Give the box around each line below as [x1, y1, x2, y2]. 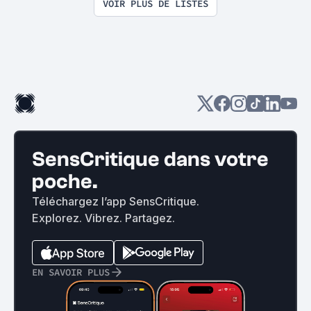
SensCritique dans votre [32, 146, 269, 171]
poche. [32, 169, 98, 194]
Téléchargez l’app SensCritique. [32, 194, 199, 208]
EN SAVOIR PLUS [32, 265, 110, 278]
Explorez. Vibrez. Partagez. [32, 210, 175, 225]
